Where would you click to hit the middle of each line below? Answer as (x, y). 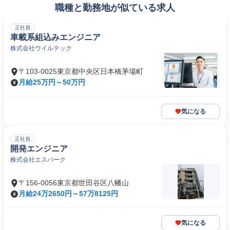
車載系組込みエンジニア (55, 37)
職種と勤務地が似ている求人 (115, 8)
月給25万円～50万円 (52, 82)
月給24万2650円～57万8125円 (68, 194)
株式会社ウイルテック (41, 48)
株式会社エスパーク (38, 160)
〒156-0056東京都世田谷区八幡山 (74, 183)
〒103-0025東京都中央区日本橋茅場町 (81, 71)
